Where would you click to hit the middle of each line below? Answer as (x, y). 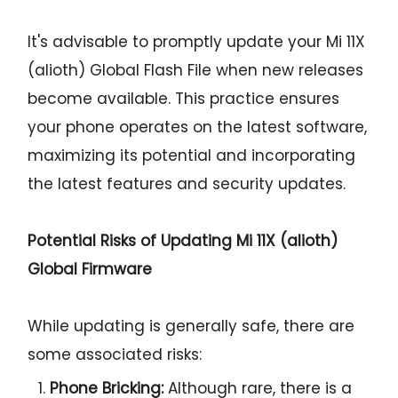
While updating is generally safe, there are (191, 326)
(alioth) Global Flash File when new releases (196, 70)
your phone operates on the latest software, (198, 127)
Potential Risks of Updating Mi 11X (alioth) (183, 240)
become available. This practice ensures (184, 98)
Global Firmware (90, 269)
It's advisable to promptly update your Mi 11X (197, 41)
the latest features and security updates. (187, 183)
